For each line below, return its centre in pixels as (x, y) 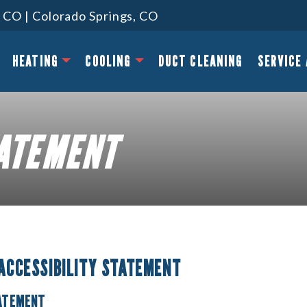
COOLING (108, 61)
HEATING (36, 61)
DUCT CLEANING (200, 61)
